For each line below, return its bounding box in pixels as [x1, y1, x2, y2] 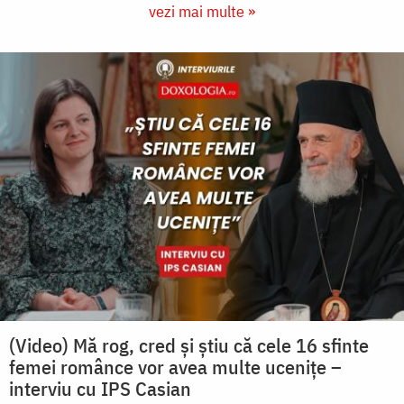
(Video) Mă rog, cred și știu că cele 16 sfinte [9, 332, 369, 359]
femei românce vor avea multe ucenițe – [9, 353, 342, 381]
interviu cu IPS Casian [9, 375, 191, 402]
